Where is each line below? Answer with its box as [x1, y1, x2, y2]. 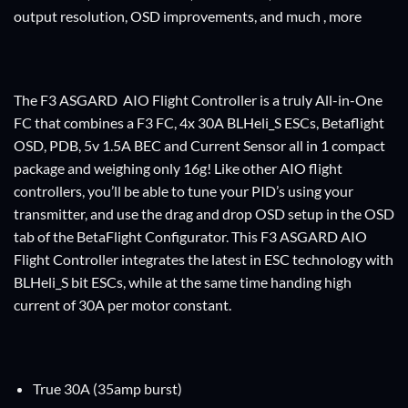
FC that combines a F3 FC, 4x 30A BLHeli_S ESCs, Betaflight [14, 113, 384, 131]
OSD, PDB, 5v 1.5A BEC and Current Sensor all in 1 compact [14, 136, 385, 154]
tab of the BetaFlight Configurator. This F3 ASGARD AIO [14, 227, 367, 245]
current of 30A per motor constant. [14, 295, 231, 313]
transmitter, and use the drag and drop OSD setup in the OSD [14, 204, 394, 222]
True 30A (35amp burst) [32, 379, 182, 397]
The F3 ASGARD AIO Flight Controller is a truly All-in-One [14, 90, 382, 108]
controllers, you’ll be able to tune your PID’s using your [14, 181, 353, 199]
